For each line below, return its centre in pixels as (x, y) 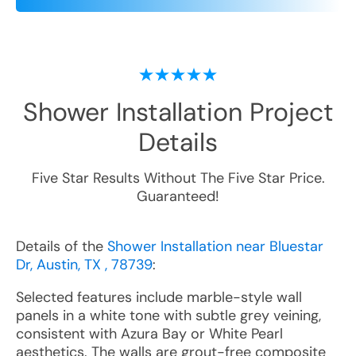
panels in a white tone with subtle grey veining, (168, 315)
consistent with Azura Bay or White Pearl (149, 334)
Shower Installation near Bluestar (215, 246)
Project (288, 112)
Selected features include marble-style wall (159, 297)
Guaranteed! (178, 196)
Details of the (62, 246)
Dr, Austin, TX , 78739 (84, 265)
